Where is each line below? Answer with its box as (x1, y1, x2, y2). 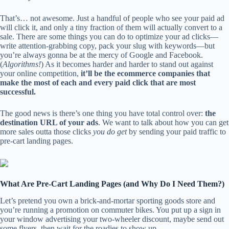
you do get (93, 127, 127, 136)
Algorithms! (3, 60, 41, 68)
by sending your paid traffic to (127, 127, 226, 136)
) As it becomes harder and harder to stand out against (41, 60, 213, 68)
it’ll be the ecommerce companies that (79, 69, 210, 78)
